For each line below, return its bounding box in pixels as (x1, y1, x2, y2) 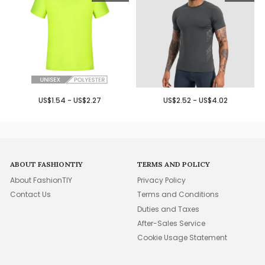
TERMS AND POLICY (137, 159, 211, 169)
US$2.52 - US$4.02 (163, 95, 228, 106)
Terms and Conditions (137, 189, 219, 200)
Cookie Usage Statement (137, 232, 228, 243)
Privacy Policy (137, 174, 186, 185)
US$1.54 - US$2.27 (38, 95, 101, 106)
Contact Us (10, 189, 51, 200)
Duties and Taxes (137, 203, 200, 214)
